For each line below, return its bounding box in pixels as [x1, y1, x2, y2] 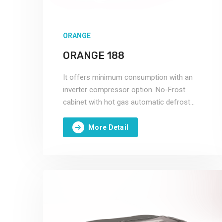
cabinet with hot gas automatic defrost [63, 98, 190, 107]
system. [63, 110, 89, 119]
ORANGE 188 [63, 50, 124, 61]
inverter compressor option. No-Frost [63, 85, 185, 94]
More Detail [88, 123, 129, 131]
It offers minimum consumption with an [63, 73, 193, 82]
